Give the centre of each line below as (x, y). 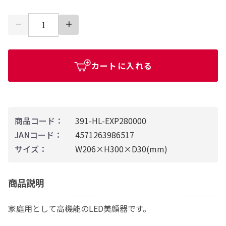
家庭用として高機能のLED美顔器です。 (79, 208)
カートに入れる (122, 65)
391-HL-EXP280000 (111, 120)
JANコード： (38, 134)
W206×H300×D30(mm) (121, 149)
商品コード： (39, 120)
